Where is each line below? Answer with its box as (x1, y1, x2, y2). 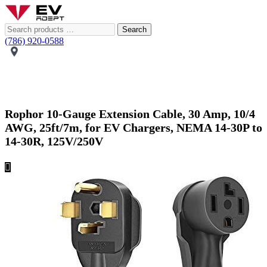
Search (122, 25, 147, 34)
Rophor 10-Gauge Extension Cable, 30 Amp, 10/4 (5, 107, 255, 121)
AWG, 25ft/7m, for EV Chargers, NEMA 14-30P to (5, 121, 262, 135)
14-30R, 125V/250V (5, 135, 103, 148)
